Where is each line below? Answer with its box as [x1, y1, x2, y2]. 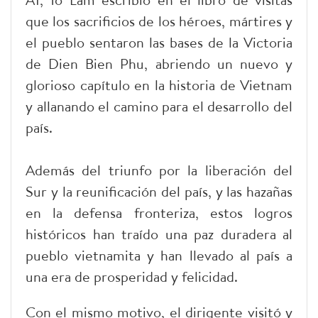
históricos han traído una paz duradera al [26, 224, 292, 243]
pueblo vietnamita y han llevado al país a [26, 245, 292, 265]
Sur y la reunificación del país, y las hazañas [26, 181, 292, 201]
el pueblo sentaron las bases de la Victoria [26, 32, 292, 52]
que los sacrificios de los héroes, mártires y [26, 11, 292, 31]
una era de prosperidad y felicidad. [26, 266, 238, 286]
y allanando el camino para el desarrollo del [26, 96, 292, 116]
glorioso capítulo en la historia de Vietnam [26, 75, 292, 94]
